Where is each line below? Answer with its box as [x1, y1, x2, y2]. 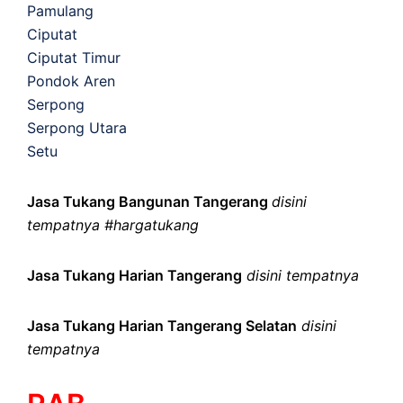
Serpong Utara [27, 118, 127, 137]
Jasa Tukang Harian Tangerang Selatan [27, 316, 297, 335]
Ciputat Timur [27, 48, 121, 67]
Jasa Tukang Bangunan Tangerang [27, 192, 272, 210]
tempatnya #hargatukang [27, 215, 199, 234]
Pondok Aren [27, 71, 115, 90]
